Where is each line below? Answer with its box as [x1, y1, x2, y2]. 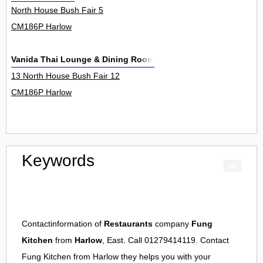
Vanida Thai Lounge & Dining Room [11, 55, 154, 65]
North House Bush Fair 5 [11, 5, 103, 15]
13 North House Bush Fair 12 [11, 71, 120, 81]
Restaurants [104, 219, 153, 229]
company [153, 219, 191, 229]
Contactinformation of [22, 219, 104, 229]
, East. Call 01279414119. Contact [102, 235, 229, 245]
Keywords [22, 151, 95, 170]
